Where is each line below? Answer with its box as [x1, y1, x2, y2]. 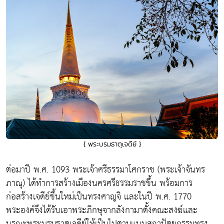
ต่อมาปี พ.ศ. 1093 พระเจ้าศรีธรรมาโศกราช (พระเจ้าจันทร [6, 161, 205, 178]
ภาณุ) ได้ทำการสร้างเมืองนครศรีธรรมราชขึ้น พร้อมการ [6, 175, 192, 192]
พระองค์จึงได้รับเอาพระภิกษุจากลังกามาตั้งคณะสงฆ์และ [6, 202, 197, 219]
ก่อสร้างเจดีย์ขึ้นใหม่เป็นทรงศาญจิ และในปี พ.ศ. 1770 [6, 188, 191, 205]
